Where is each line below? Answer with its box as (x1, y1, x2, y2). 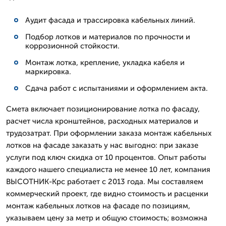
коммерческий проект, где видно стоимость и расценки (6, 189, 208, 198)
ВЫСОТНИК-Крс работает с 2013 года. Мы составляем (6, 177, 203, 186)
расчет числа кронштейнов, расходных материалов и (6, 117, 198, 126)
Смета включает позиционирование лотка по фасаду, (6, 104, 200, 114)
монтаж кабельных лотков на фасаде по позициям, (6, 201, 190, 210)
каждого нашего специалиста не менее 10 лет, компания (6, 165, 210, 174)
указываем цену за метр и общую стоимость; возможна (6, 213, 207, 222)
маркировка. (25, 67, 71, 76)
